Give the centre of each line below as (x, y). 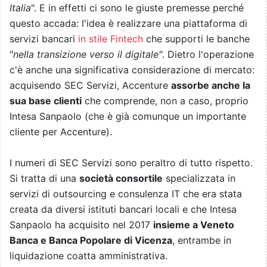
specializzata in (199, 178)
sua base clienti (46, 101)
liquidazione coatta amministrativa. (89, 256)
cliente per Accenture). (61, 132)
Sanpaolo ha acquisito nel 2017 (81, 225)
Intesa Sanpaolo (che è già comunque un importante (128, 117)
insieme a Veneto (194, 225)
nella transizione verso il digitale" (88, 55)
